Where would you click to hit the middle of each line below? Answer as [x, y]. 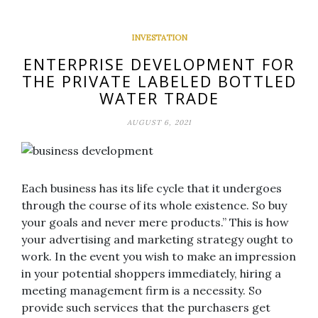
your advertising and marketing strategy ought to [157, 239]
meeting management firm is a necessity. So [142, 290]
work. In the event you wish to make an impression [159, 256]
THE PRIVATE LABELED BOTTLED [159, 81]
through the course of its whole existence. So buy [154, 205]
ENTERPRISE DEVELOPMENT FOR [159, 64]
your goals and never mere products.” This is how [155, 222]
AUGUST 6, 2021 [159, 122]
